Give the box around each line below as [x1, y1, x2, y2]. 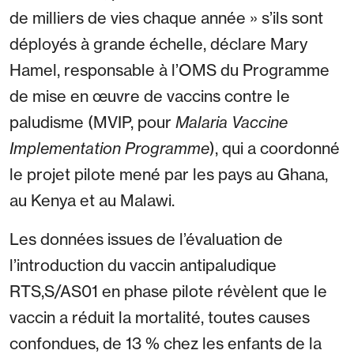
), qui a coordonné [209, 138, 340, 159]
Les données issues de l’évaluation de [9, 229, 283, 250]
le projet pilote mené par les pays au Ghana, [9, 164, 328, 185]
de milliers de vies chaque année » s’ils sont [9, 8, 323, 28]
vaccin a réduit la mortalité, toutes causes [9, 307, 310, 328]
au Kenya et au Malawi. [9, 190, 175, 211]
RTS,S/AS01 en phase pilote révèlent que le [9, 281, 327, 302]
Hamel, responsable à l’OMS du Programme [9, 60, 330, 81]
